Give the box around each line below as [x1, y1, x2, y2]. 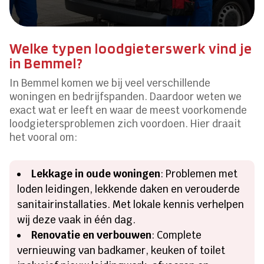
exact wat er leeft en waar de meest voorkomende [9, 103, 247, 117]
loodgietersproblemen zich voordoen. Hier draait [9, 117, 242, 130]
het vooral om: [9, 130, 78, 144]
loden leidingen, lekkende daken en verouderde [17, 182, 240, 196]
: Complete [151, 228, 202, 242]
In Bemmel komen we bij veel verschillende [9, 76, 211, 90]
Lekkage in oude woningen [31, 167, 161, 180]
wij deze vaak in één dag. [17, 213, 136, 226]
